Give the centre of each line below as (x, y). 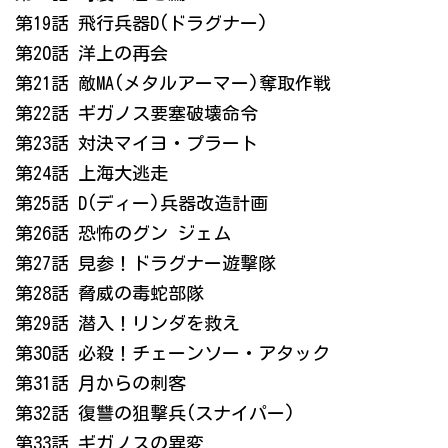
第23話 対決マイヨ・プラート (136, 143)
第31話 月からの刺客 (100, 383)
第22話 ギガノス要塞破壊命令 (136, 113)
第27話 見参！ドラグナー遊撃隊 (145, 263)
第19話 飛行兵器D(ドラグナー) (141, 23)
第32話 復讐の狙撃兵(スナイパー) (155, 413)
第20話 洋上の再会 (91, 53)
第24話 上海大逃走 (91, 173)
